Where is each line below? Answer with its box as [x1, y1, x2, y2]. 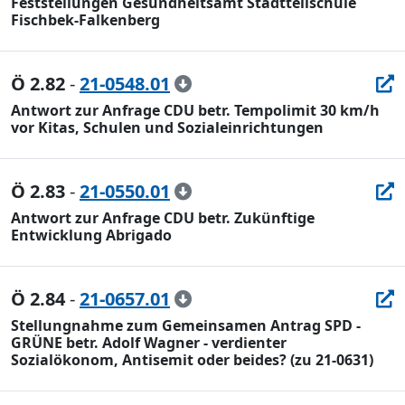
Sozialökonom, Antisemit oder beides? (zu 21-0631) [11, 350, 373, 370]
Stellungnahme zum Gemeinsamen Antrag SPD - [11, 316, 361, 335]
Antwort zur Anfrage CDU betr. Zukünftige [11, 208, 315, 228]
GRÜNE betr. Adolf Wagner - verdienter [11, 333, 287, 353]
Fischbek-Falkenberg [11, 10, 160, 30]
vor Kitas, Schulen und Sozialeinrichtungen [11, 118, 324, 137]
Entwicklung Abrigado [11, 225, 172, 245]
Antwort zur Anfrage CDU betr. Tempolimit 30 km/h [11, 100, 380, 120]
